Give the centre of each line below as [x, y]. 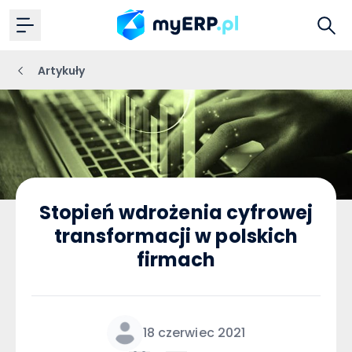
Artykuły [61, 71]
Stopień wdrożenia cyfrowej [176, 212]
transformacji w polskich [176, 236]
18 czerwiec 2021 [194, 332]
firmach [176, 259]
